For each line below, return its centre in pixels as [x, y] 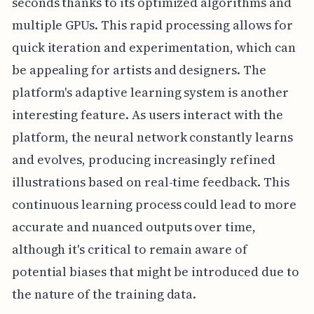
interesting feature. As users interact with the [147, 115]
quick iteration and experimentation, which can [153, 48]
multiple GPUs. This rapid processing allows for [152, 25]
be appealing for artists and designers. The [139, 70]
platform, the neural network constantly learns [152, 137]
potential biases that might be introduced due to [155, 272]
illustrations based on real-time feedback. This [150, 182]
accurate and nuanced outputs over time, [134, 227]
